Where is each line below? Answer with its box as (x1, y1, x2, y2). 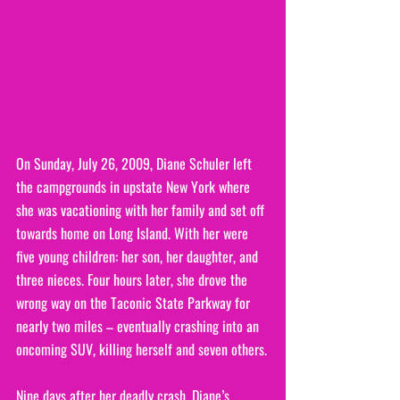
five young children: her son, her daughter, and (16, 245, 262, 267)
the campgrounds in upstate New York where (16, 175, 254, 197)
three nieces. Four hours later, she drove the (16, 268, 251, 290)
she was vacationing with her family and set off (16, 198, 268, 221)
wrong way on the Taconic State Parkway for (16, 291, 254, 313)
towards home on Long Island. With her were (16, 221, 252, 244)
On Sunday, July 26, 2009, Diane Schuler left (16, 152, 255, 174)
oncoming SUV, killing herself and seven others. (16, 337, 267, 360)
